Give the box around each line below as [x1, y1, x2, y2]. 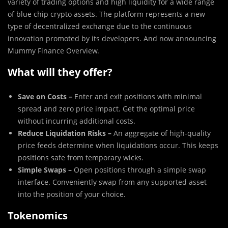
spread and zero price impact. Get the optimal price [18, 104, 195, 114]
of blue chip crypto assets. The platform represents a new [8, 9, 205, 19]
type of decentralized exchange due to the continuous [8, 21, 192, 32]
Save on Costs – [18, 92, 74, 102]
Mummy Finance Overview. [8, 46, 99, 56]
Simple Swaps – [18, 165, 74, 175]
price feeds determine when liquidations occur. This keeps [18, 140, 218, 151]
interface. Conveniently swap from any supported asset [18, 177, 207, 187]
